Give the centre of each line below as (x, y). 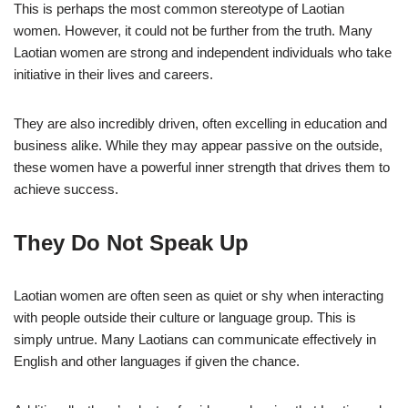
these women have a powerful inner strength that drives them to (202, 168)
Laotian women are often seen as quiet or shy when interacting (199, 296)
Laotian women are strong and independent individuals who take (203, 53)
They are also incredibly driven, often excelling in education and (200, 124)
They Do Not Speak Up (131, 243)
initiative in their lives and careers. (113, 75)
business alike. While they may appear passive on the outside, (198, 146)
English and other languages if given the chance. (157, 362)
